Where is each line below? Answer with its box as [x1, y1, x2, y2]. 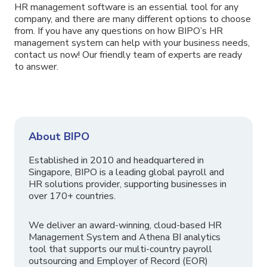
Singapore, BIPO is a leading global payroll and [29, 166, 224, 179]
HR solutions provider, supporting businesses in [29, 178, 226, 191]
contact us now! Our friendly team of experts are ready [14, 48, 242, 62]
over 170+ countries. [29, 190, 116, 203]
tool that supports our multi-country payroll [29, 243, 212, 256]
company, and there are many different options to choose [14, 13, 251, 26]
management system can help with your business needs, [14, 36, 250, 50]
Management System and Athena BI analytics [29, 231, 221, 244]
